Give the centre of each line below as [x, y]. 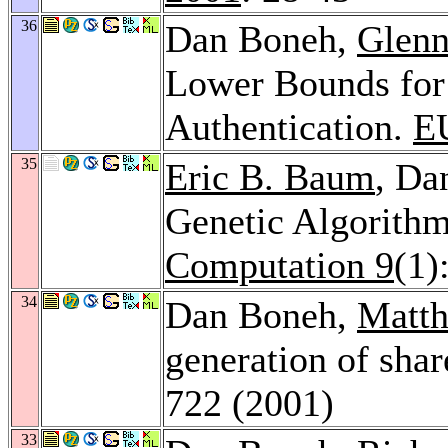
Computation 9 [279, 264]
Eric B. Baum [270, 176]
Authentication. [289, 126]
